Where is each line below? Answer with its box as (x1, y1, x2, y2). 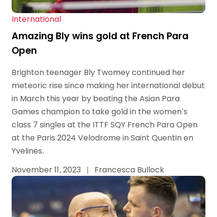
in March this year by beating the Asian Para (12, 93, 180, 104)
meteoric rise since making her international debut (12, 80, 205, 91)
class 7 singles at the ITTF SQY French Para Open (12, 119, 198, 130)
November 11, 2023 (12, 164, 83, 175)
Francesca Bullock (93, 164, 164, 175)
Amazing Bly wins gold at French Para (12, 30, 188, 43)
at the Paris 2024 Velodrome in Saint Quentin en (12, 132, 193, 143)
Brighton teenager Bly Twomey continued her (12, 67, 185, 78)
